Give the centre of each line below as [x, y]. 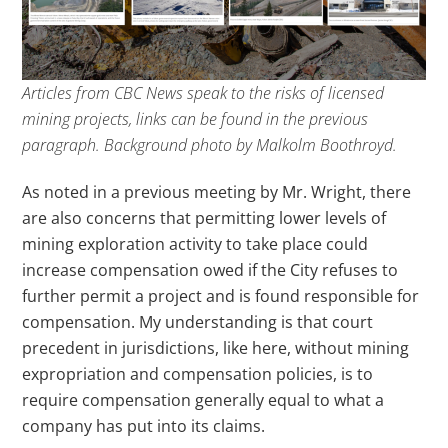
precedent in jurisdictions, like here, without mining [216, 347]
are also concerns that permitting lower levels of [204, 217]
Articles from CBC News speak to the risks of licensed [203, 92]
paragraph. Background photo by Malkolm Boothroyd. [210, 144]
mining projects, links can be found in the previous [195, 118]
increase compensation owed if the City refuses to [210, 269]
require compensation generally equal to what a [203, 399]
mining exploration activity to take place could [195, 243]
